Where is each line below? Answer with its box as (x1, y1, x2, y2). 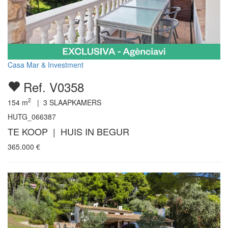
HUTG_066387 (8, 111, 56, 122)
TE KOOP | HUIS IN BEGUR (8, 124, 129, 138)
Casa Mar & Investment (8, 59, 83, 70)
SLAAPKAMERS (47, 97, 101, 107)
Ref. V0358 (20, 77, 84, 96)
